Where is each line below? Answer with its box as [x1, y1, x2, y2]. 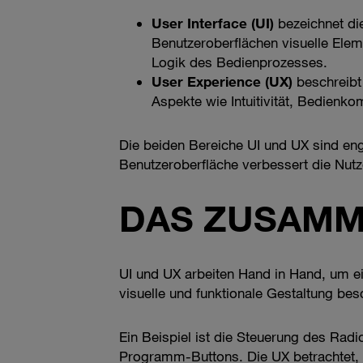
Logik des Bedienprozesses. [151, 53, 327, 71]
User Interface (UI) [151, 15, 274, 32]
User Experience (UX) [151, 73, 293, 91]
